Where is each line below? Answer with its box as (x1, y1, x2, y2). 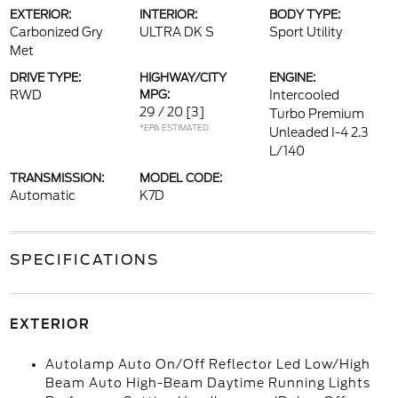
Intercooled (269, 88, 340, 103)
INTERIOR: (139, 8, 197, 22)
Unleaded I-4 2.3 (269, 125, 370, 140)
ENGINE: (269, 71, 316, 85)
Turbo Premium (269, 107, 365, 122)
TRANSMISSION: (9, 171, 104, 186)
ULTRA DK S (139, 25, 214, 40)
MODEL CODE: (139, 171, 222, 186)
